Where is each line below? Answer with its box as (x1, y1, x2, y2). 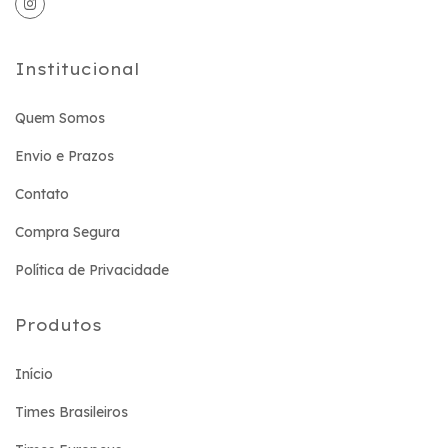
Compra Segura (15, 222, 120, 241)
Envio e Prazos (15, 146, 114, 165)
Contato (15, 184, 69, 203)
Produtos (15, 314, 102, 335)
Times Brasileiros (15, 402, 128, 421)
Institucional (15, 58, 140, 79)
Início (15, 364, 53, 383)
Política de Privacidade (15, 260, 169, 279)
